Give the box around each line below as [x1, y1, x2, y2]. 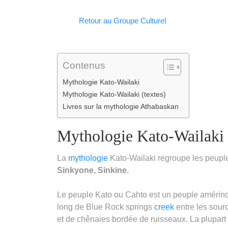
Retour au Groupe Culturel [79, 16, 166, 25]
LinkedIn [99, 2, 130, 11]
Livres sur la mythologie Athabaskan [63, 102, 179, 110]
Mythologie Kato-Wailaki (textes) [63, 90, 166, 98]
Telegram [121, 2, 155, 11]
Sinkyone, [57, 165, 98, 175]
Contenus [63, 60, 105, 71]
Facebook [54, 2, 90, 11]
